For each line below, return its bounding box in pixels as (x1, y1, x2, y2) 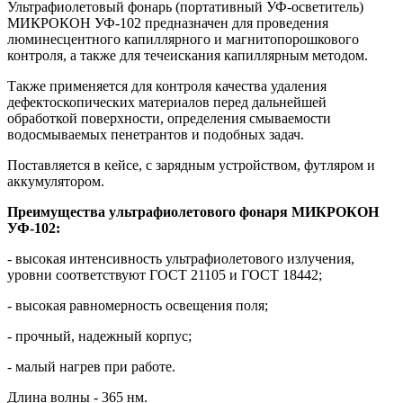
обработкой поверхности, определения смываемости (7, 111, 331, 127)
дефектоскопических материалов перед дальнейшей (7, 94, 327, 111)
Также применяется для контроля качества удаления (7, 78, 327, 94)
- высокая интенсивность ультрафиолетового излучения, (7, 251, 354, 267)
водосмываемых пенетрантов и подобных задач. (7, 127, 304, 143)
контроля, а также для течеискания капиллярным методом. (7, 48, 368, 64)
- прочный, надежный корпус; (7, 328, 192, 345)
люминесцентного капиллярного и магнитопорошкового (7, 31, 359, 48)
